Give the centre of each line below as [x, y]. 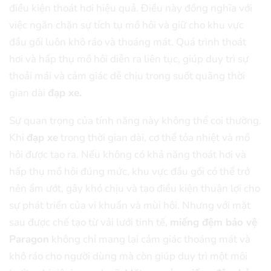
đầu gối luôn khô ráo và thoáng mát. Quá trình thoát [128, 42]
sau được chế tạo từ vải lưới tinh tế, [90, 223]
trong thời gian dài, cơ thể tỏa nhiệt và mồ [154, 138]
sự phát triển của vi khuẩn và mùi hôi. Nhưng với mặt [130, 206]
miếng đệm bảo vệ [214, 223]
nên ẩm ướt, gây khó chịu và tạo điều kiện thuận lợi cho [135, 189]
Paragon [29, 240]
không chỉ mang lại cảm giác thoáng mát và [150, 240]
